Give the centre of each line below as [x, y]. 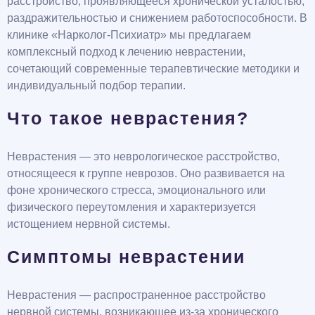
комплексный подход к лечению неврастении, [126, 51]
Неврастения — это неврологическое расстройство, [143, 156]
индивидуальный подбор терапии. [96, 85]
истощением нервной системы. [89, 224]
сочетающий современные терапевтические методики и [153, 68]
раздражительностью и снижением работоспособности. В [157, 18]
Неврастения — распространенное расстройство [136, 295]
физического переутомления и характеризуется [131, 207]
